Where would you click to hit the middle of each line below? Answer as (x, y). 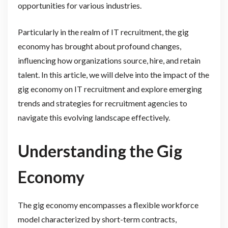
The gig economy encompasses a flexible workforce (108, 205)
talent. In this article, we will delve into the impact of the (113, 74)
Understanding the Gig (100, 151)
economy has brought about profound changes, (99, 46)
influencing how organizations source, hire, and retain (109, 60)
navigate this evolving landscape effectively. (94, 117)
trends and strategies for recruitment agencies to (102, 103)
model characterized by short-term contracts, (97, 219)
